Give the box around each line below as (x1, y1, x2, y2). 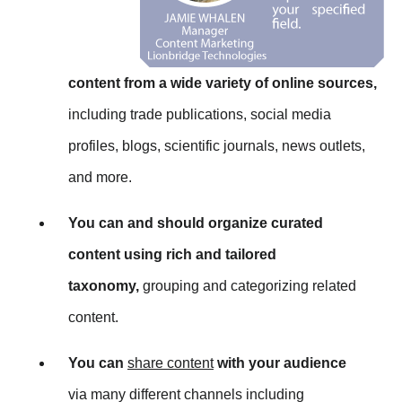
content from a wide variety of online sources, (68, 75, 377, 92)
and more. (68, 170, 132, 186)
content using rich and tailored (68, 247, 276, 263)
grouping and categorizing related (139, 278, 356, 294)
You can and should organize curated (68, 215, 323, 232)
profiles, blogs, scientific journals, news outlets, (68, 138, 365, 154)
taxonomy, (68, 278, 139, 294)
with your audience (214, 355, 346, 371)
